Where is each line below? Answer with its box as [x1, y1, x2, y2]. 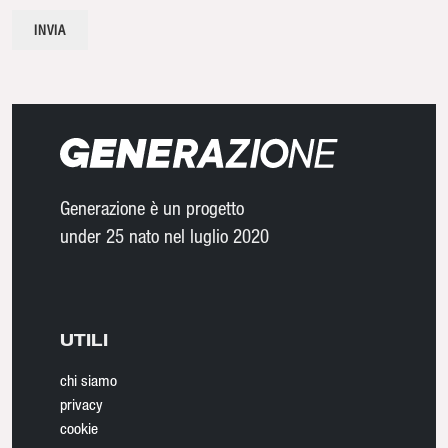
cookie [60, 418, 98, 437]
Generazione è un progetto [60, 195, 244, 219]
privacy [60, 394, 103, 413]
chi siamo [60, 370, 117, 389]
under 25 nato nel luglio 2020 [60, 223, 269, 247]
